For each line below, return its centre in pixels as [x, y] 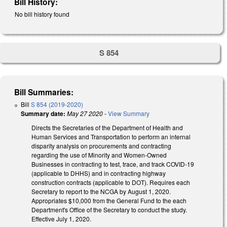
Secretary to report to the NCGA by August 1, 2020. [101, 191]
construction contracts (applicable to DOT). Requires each [111, 182]
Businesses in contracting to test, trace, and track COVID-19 [113, 164]
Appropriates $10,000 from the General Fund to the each [109, 200]
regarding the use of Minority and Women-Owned [99, 155]
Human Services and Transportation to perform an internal [111, 136]
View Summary [129, 113]
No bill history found [42, 14]
